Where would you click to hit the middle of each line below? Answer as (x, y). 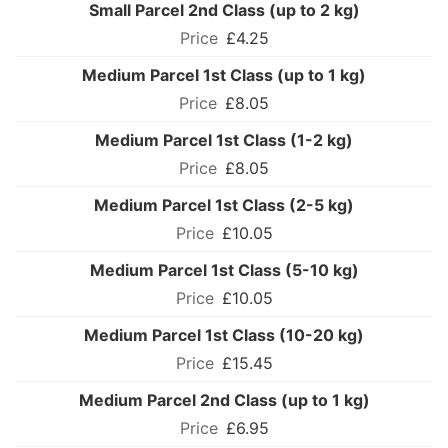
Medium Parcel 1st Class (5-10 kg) (224, 270)
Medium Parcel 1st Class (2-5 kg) (224, 205)
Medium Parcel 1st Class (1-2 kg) (224, 140)
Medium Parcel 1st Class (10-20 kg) (224, 335)
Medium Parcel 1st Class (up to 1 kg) (224, 75)
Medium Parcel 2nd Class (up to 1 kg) (224, 400)
